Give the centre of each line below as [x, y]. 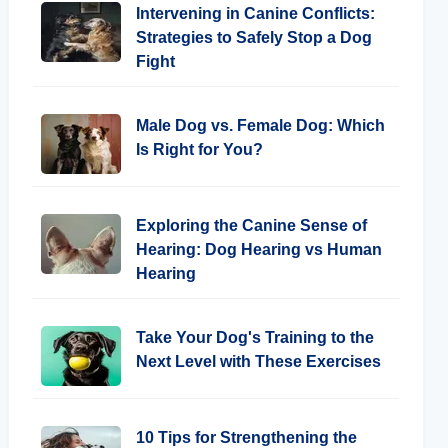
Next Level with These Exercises [258, 361]
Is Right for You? [199, 149]
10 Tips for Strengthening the [246, 437]
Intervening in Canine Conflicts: [255, 13]
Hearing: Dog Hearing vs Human [259, 249]
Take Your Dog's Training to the [255, 337]
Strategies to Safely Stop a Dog [254, 37]
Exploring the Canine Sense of [251, 225]
